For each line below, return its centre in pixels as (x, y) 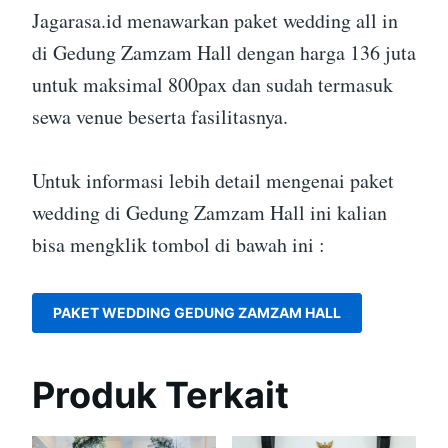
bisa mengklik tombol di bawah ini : (178, 245)
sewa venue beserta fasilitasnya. (160, 117)
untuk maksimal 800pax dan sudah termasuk (212, 85)
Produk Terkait (160, 395)
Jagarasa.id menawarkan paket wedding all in (215, 21)
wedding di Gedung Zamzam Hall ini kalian (209, 213)
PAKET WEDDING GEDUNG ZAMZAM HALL (197, 313)
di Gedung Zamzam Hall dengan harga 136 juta (224, 53)
